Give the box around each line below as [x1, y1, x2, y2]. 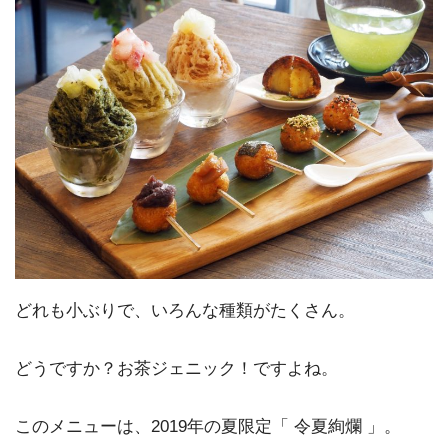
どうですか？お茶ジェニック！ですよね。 [15, 358, 338, 378]
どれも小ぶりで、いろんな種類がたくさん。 [15, 300, 355, 320]
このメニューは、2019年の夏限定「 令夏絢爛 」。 [15, 416, 401, 436]
